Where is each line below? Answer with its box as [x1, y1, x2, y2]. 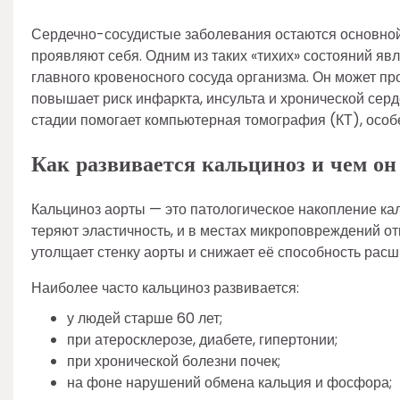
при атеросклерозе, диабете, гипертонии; [67, 329, 337, 350]
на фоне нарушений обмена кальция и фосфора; [67, 371, 392, 393]
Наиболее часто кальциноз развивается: [31, 277, 299, 298]
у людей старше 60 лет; [67, 307, 222, 329]
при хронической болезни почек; [67, 350, 280, 371]
